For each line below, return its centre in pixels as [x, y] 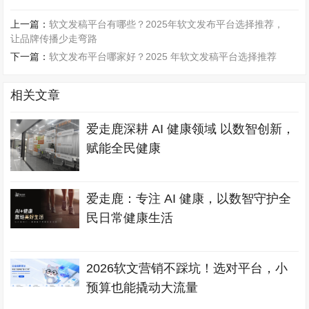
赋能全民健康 [124, 149]
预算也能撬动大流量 [142, 288]
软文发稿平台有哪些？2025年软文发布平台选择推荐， [167, 24]
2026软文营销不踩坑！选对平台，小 [187, 269]
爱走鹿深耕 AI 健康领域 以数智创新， [191, 129]
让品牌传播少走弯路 [54, 39]
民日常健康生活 [130, 218]
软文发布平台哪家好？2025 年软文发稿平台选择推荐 [163, 57]
